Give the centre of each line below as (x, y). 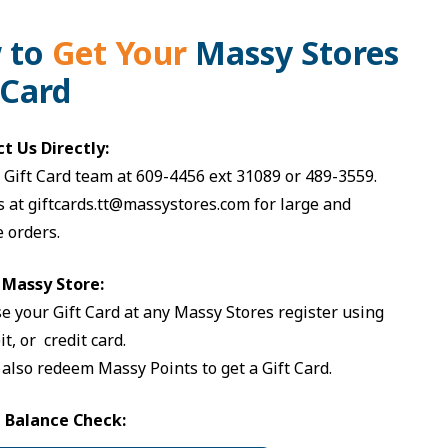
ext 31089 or (255, 176)
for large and (301, 204)
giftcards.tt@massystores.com (139, 204)
